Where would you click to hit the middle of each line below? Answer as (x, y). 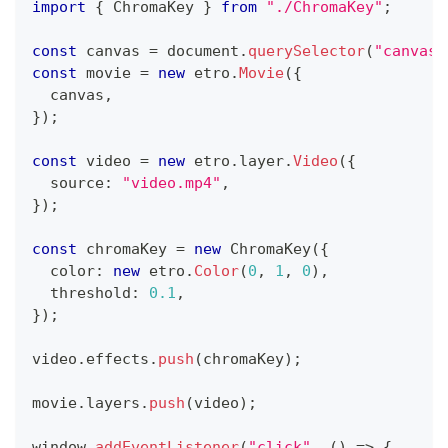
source (68, 182)
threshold (81, 292)
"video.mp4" (171, 182)
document (198, 50)
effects (117, 358)
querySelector (306, 50)
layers (113, 402)
